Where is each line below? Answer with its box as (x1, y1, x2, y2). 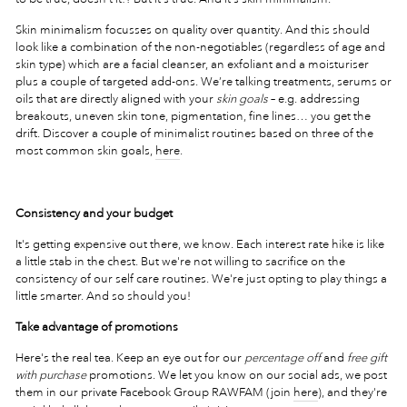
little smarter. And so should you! (15, 289, 194, 303)
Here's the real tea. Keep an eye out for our (15, 351, 244, 364)
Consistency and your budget (15, 206, 173, 220)
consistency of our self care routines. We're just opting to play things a (15, 272, 387, 285)
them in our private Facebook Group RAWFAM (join (15, 385, 291, 399)
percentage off (244, 351, 321, 364)
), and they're (318, 385, 387, 399)
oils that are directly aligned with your (15, 92, 216, 105)
